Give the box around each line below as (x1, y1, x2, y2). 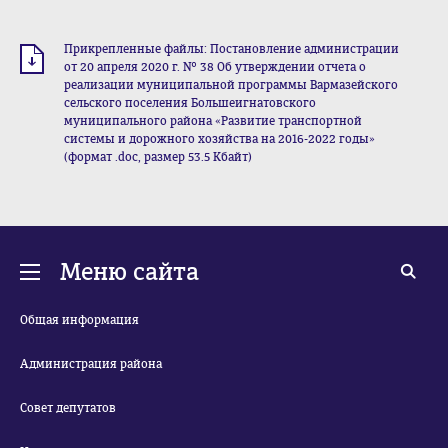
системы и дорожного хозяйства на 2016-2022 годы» (64, 132, 375, 146)
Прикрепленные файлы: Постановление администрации (64, 42, 399, 56)
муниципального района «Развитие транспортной (64, 114, 362, 128)
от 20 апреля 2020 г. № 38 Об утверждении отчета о (64, 60, 366, 74)
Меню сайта (60, 257, 199, 287)
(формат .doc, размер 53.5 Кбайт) (64, 150, 252, 164)
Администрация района (20, 357, 162, 371)
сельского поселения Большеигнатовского (64, 96, 316, 110)
